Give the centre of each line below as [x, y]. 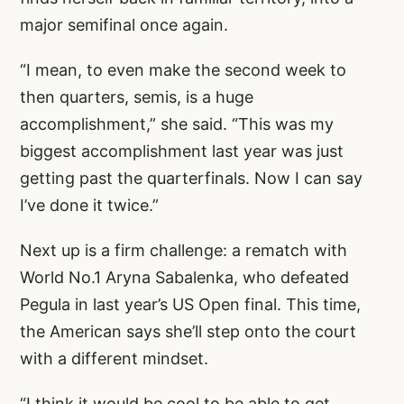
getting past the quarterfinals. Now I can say [191, 178]
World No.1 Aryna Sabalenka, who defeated [184, 277]
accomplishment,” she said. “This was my [177, 124]
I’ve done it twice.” [89, 205]
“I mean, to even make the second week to [183, 69]
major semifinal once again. [124, 24]
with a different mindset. [114, 358]
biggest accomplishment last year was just [182, 151]
